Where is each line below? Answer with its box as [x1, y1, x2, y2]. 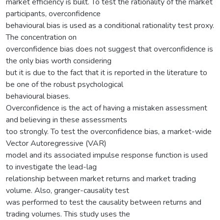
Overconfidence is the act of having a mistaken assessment [6, 102, 207, 113]
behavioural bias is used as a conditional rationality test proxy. [6, 20, 214, 31]
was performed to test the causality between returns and [6, 196, 201, 208]
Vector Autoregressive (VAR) [6, 137, 107, 149]
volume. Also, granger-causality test [6, 185, 129, 196]
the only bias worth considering [6, 55, 111, 66]
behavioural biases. [6, 90, 70, 102]
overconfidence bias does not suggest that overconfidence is [6, 43, 213, 55]
